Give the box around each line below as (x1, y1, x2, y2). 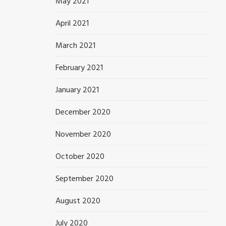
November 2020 (55, 128, 111, 141)
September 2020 (55, 173, 114, 186)
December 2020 (55, 106, 111, 119)
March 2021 (55, 39, 96, 52)
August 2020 (55, 195, 101, 208)
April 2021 (55, 17, 89, 30)
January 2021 (55, 84, 99, 97)
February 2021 (55, 62, 103, 75)
